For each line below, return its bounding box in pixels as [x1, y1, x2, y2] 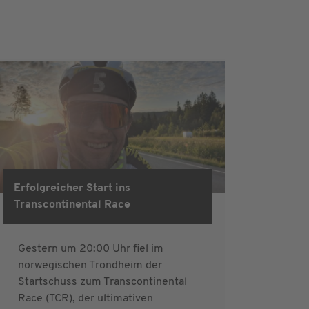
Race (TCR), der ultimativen [18, 292, 153, 304]
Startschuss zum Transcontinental [18, 276, 187, 288]
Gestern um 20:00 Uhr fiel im [18, 243, 163, 255]
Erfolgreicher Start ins [14, 182, 130, 194]
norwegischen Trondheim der [18, 259, 162, 271]
